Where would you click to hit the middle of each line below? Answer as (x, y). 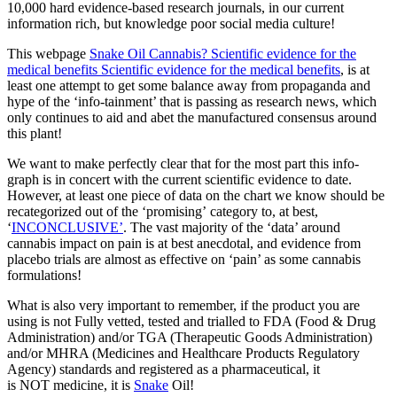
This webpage (48, 53)
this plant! (36, 133)
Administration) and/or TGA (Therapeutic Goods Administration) (190, 337)
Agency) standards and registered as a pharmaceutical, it (163, 369)
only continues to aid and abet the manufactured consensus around (192, 117)
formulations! (48, 275)
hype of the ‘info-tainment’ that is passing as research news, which (192, 101)
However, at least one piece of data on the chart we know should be (196, 195)
